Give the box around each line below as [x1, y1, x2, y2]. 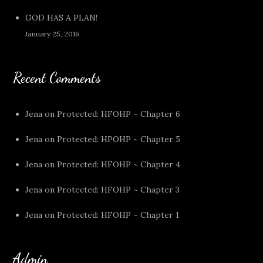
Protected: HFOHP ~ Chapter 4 [57, 159, 181, 170]
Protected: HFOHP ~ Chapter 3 [57, 184, 180, 195]
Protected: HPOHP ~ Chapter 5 [57, 134, 181, 144]
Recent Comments [13, 69, 102, 86]
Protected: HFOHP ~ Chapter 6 [57, 109, 181, 119]
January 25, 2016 [25, 29, 80, 38]
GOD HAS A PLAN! [25, 12, 98, 23]
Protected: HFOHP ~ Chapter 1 [57, 210, 180, 220]
